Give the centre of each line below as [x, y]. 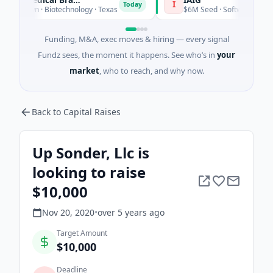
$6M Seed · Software [195, 9]
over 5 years [122, 212]
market [84, 71]
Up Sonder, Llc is [91, 153]
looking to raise [89, 172]
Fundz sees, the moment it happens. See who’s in [126, 55]
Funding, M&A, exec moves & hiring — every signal [136, 39]
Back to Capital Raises [76, 112]
